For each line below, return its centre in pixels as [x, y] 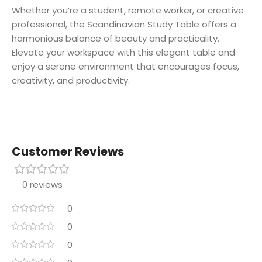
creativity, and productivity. [71, 81]
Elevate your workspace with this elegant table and [123, 53]
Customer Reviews [68, 152]
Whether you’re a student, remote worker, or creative [128, 11]
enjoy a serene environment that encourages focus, [125, 67]
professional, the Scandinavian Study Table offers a [124, 25]
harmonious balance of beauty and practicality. [116, 39]
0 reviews [42, 185]
